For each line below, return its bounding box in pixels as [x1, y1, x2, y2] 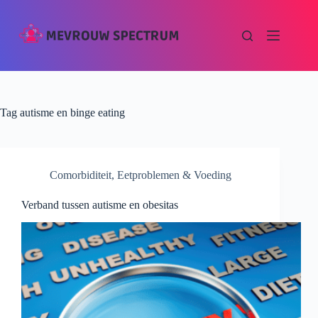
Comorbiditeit [50, 169, 111, 181]
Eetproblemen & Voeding [117, 169, 231, 181]
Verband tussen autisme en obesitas [21, 199, 178, 211]
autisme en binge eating [17, 106, 125, 119]
